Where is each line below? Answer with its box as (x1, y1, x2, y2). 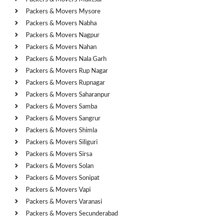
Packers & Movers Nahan (26, 44, 97, 51)
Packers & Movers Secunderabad (26, 210, 118, 217)
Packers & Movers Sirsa (26, 151, 92, 158)
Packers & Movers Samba (26, 103, 97, 110)
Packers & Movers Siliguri (26, 139, 98, 146)
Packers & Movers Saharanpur (26, 91, 110, 98)
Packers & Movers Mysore (26, 8, 101, 15)
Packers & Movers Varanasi (26, 198, 102, 205)
